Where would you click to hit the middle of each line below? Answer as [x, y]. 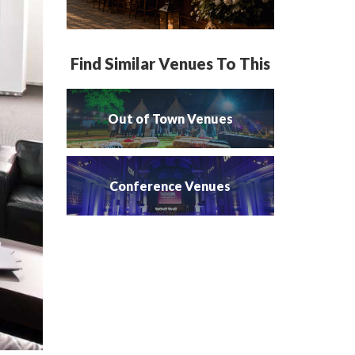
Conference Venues [170, 185]
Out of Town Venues [170, 118]
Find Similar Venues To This [170, 63]
